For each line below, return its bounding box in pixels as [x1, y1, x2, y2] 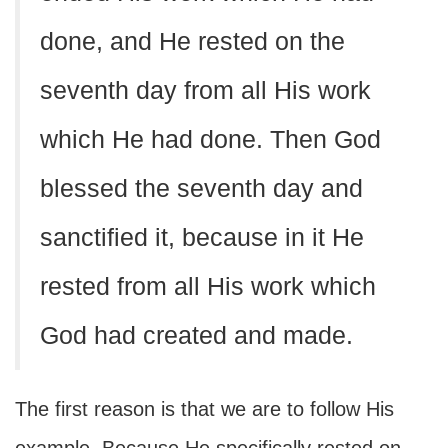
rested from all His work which [40, 273, 376, 300]
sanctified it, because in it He [40, 224, 364, 251]
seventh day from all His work [40, 77, 371, 104]
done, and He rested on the [40, 28, 345, 55]
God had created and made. [40, 322, 353, 349]
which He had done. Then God [40, 126, 381, 153]
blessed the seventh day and [40, 175, 363, 202]
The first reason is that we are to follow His [15, 398, 394, 420]
